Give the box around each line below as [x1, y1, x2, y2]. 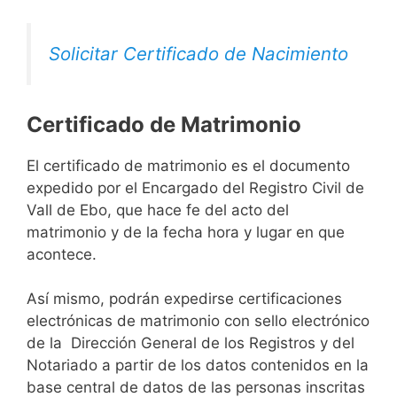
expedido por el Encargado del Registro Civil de [27, 178, 364, 197]
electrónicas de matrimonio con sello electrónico [27, 312, 370, 331]
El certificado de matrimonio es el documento [27, 156, 350, 175]
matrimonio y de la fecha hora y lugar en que [27, 222, 345, 241]
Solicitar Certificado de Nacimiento [49, 43, 348, 66]
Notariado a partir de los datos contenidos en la [27, 356, 369, 375]
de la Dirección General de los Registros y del [27, 334, 354, 353]
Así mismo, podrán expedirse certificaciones [27, 290, 342, 308]
